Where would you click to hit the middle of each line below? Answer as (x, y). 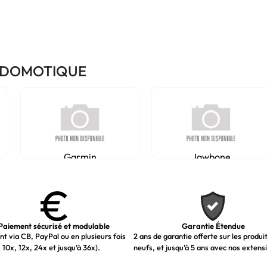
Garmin (80, 157)
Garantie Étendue (213, 226)
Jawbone (211, 157)
